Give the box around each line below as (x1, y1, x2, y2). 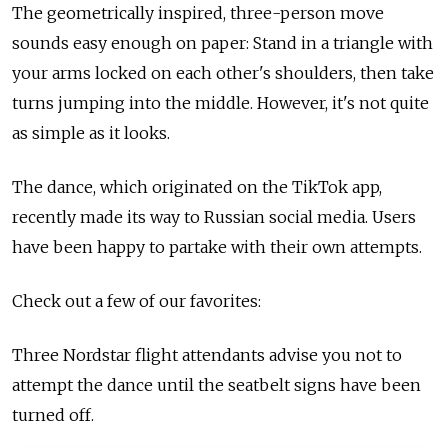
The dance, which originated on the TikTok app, (12, 176, 382, 197)
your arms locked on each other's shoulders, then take (12, 62, 434, 83)
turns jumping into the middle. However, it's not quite (12, 92, 429, 113)
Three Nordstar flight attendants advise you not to (12, 344, 402, 365)
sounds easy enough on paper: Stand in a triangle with (12, 32, 433, 53)
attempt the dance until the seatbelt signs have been (12, 374, 421, 395)
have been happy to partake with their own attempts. (12, 236, 422, 257)
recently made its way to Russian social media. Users (12, 206, 416, 227)
